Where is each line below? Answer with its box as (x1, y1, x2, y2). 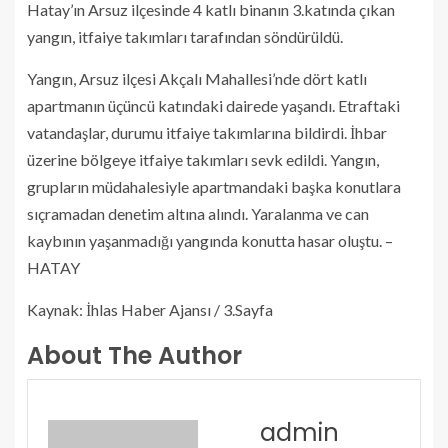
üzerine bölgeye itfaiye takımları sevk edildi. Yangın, (27, 150, 379, 170)
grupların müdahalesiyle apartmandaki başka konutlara (27, 177, 401, 197)
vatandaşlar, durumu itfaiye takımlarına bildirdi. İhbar (27, 123, 387, 143)
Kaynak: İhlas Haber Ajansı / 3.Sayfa (27, 300, 273, 320)
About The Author (27, 339, 242, 373)
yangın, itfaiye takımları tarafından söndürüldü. (27, 27, 343, 47)
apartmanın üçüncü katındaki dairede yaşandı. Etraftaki (27, 96, 400, 116)
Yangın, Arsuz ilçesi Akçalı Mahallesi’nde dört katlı (27, 69, 367, 89)
